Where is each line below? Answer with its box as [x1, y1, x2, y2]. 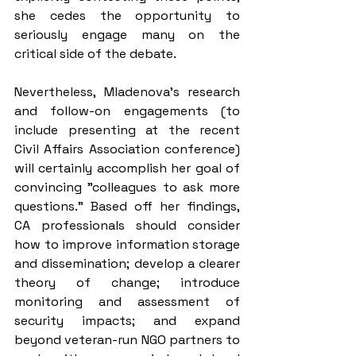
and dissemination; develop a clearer [14, 255, 240, 273]
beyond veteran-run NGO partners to [14, 331, 240, 349]
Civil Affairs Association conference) [14, 141, 240, 158]
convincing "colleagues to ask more [14, 179, 240, 196]
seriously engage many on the [14, 26, 240, 44]
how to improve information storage [14, 236, 240, 253]
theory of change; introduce [14, 274, 240, 292]
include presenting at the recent [14, 122, 240, 139]
